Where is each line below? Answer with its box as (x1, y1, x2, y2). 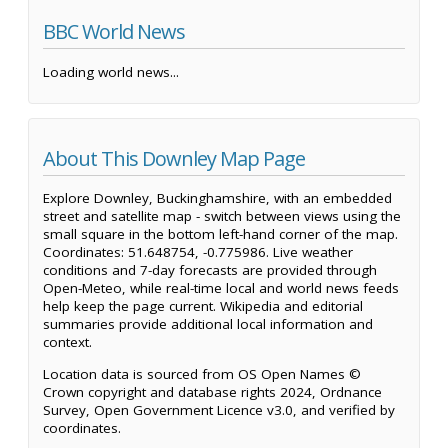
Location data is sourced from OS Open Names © (43, 364, 361, 383)
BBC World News (43, 18, 185, 46)
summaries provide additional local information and (43, 315, 373, 334)
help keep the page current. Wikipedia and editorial (43, 297, 363, 316)
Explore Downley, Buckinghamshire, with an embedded (43, 189, 392, 208)
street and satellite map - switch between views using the (43, 207, 401, 226)
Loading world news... (43, 62, 179, 81)
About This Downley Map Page (43, 144, 305, 172)
